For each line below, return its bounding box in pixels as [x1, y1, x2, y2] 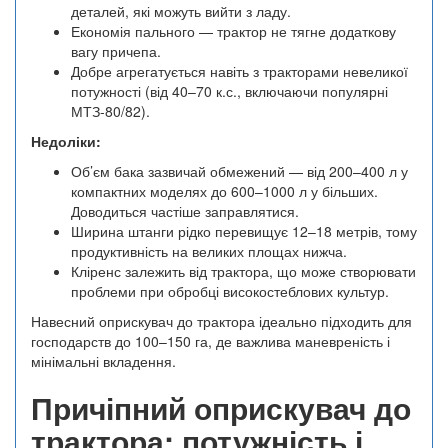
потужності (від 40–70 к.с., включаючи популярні [71, 81, 388, 102]
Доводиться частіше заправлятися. [71, 201, 299, 222]
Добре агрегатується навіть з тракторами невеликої [71, 61, 408, 82]
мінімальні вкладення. [31, 351, 176, 372]
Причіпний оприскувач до [31, 386, 411, 430]
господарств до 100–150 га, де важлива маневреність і [31, 331, 390, 352]
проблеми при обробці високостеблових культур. [71, 281, 389, 302]
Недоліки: [31, 131, 101, 152]
